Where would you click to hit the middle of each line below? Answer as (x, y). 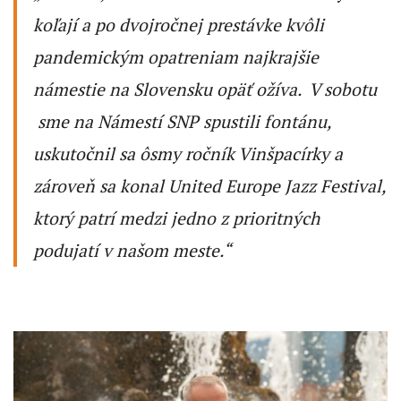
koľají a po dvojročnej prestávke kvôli (179, 25)
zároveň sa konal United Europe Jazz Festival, (209, 186)
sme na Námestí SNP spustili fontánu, (182, 121)
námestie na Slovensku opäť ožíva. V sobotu (205, 89)
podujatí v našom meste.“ (132, 250)
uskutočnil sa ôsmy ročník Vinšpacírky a (188, 154)
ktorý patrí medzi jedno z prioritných (176, 218)
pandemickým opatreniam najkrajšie (176, 57)
